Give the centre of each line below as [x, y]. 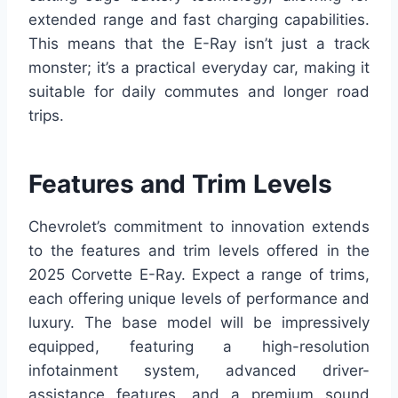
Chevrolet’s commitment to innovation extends [199, 227]
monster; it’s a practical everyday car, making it [199, 68]
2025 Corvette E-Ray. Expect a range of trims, [199, 275]
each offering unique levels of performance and [199, 299]
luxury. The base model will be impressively [199, 323]
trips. [46, 116]
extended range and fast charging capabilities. [199, 20]
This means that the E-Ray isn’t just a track [199, 44]
